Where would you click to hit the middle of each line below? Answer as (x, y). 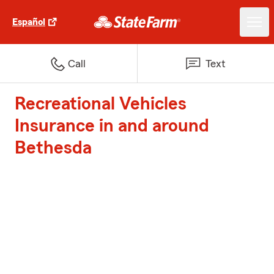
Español (29, 22)
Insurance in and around (112, 126)
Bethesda (53, 148)
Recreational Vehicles (101, 104)
